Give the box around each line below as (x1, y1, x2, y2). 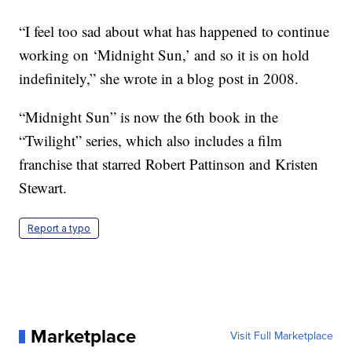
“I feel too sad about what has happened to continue (19, 21, 330, 42)
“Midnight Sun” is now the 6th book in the (19, 107, 279, 127)
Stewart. (19, 178, 68, 198)
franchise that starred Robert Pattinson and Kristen (19, 154, 319, 174)
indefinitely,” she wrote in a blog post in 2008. (19, 68, 299, 89)
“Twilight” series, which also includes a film (19, 130, 283, 151)
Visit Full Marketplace (229, 328, 333, 345)
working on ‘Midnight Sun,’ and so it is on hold (19, 45, 310, 65)
